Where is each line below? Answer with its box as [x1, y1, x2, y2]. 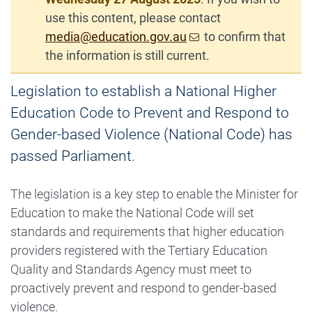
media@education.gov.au [45, 29, 187, 45]
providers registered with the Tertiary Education [10, 243, 267, 258]
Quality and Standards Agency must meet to [10, 262, 251, 277]
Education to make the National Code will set [10, 205, 254, 221]
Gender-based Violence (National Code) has [10, 126, 292, 143]
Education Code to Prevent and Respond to [10, 104, 289, 122]
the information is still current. [45, 48, 210, 63]
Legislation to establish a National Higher [10, 83, 276, 100]
